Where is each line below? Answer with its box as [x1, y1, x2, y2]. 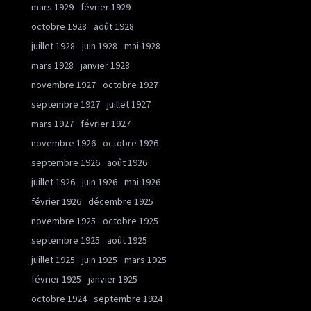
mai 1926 [124, 176, 160, 188]
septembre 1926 [31, 156, 100, 169]
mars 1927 [31, 117, 74, 130]
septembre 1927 [31, 98, 100, 110]
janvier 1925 [88, 273, 137, 285]
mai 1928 [124, 40, 160, 52]
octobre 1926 [103, 137, 158, 149]
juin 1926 [82, 176, 117, 188]
